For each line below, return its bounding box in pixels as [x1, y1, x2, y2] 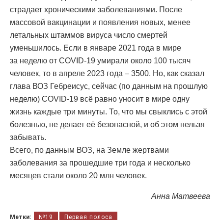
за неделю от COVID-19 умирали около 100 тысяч [10, 56, 191, 65]
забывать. [10, 133, 46, 142]
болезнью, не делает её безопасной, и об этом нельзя [10, 120, 205, 129]
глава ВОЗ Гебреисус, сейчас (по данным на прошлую [10, 82, 208, 91]
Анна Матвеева [151, 192, 210, 201]
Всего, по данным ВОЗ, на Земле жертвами [10, 146, 169, 155]
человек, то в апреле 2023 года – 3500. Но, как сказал [10, 69, 204, 78]
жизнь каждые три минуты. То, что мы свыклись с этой [10, 108, 207, 116]
